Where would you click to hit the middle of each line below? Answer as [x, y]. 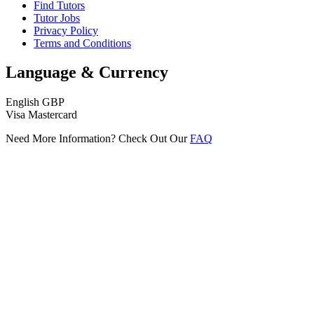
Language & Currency [87, 73]
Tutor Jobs [57, 18]
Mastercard [53, 115]
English [22, 102]
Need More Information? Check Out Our [98, 139]
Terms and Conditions [82, 43]
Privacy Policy [66, 30]
